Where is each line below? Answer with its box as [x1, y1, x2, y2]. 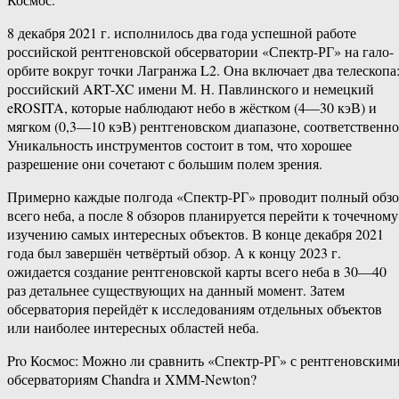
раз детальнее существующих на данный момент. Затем [7, 281, 345, 300]
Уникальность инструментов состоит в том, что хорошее [7, 135, 352, 155]
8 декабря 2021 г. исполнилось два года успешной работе [7, 23, 356, 43]
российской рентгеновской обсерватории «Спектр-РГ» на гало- [7, 42, 394, 61]
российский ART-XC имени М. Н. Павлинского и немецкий [7, 79, 374, 99]
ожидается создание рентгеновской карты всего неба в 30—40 [7, 262, 387, 281]
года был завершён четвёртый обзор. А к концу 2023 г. [7, 243, 341, 263]
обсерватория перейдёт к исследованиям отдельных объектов [7, 299, 382, 319]
